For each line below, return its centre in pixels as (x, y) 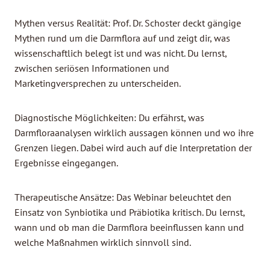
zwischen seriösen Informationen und (92, 68)
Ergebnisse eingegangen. (66, 163)
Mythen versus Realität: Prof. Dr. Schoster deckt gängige (128, 23)
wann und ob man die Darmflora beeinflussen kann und (129, 228)
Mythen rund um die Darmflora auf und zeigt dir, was (122, 38)
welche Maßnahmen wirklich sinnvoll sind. (103, 243)
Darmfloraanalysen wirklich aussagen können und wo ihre (134, 133)
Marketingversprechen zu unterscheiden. (98, 83)
